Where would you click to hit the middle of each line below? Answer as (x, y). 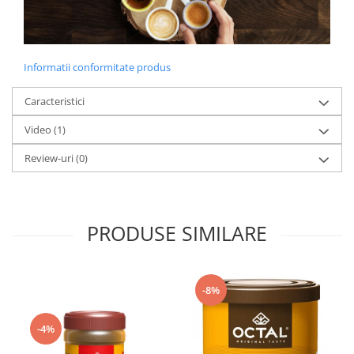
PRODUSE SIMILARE (177, 233)
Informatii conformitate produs (97, 68)
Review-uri (50, 158)
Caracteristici (55, 102)
